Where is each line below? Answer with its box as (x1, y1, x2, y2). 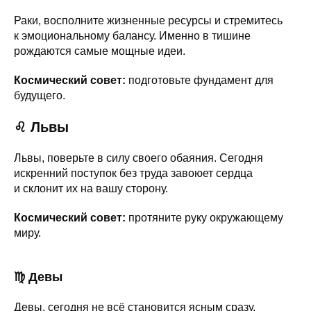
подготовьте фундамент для (126, 74, 274, 86)
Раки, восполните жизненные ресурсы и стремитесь (14, 14, 283, 26)
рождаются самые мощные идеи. (14, 44, 185, 57)
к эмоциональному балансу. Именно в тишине (14, 29, 251, 42)
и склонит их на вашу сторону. (14, 182, 168, 194)
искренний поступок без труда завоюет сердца (14, 167, 253, 179)
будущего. (14, 89, 65, 101)
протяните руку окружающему (126, 211, 283, 224)
